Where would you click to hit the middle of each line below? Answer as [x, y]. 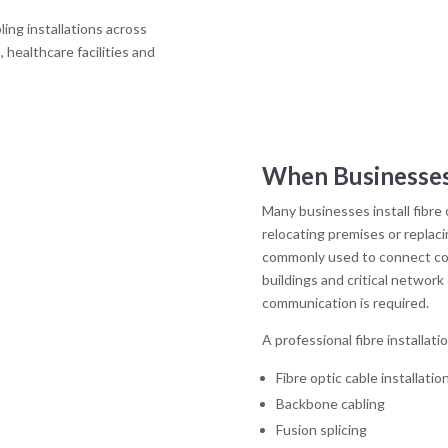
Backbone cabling [330, 403]
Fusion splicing [321, 429]
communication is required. [345, 302]
